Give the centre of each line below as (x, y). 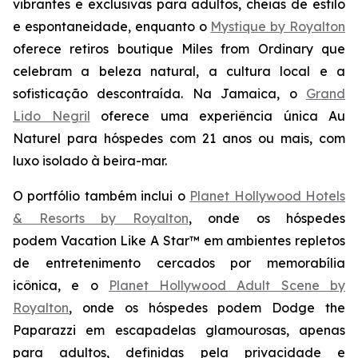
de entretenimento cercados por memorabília (179, 263)
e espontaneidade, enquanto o (112, 26)
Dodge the (309, 308)
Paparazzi (44, 330)
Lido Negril (52, 116)
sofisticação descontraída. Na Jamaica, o (159, 93)
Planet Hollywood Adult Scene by (227, 285)
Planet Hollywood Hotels (268, 196)
